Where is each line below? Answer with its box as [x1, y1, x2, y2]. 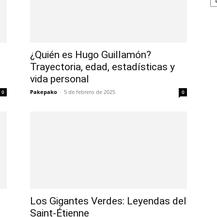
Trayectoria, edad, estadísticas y [30, 61, 175, 73]
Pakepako [30, 88, 57, 95]
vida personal [30, 73, 89, 85]
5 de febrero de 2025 [64, 88, 115, 95]
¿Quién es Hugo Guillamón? [30, 49, 151, 61]
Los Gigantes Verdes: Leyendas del [30, 195, 186, 207]
